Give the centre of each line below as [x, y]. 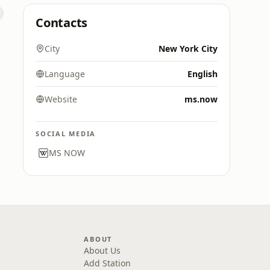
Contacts [62, 23]
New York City [188, 49]
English [202, 74]
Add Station [108, 263]
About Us [102, 250]
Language [65, 74]
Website [61, 99]
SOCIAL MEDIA [66, 133]
